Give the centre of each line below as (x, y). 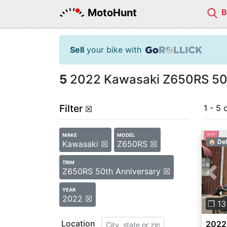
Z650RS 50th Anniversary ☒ (117, 171)
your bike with (113, 50)
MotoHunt (112, 13)
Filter (71, 108)
